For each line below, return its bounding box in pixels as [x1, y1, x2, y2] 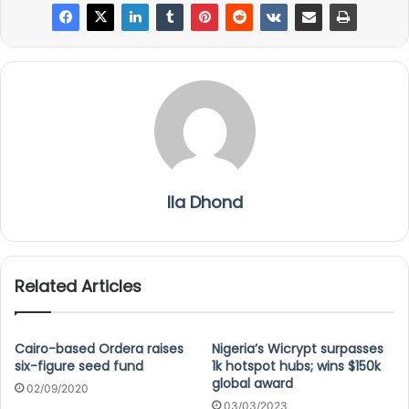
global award [212, 373, 293, 393]
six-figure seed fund [15, 356, 143, 375]
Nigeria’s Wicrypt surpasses [212, 339, 383, 358]
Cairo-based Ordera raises [15, 339, 184, 358]
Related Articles [15, 274, 142, 298]
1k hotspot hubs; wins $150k [212, 356, 381, 375]
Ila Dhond [166, 190, 243, 214]
